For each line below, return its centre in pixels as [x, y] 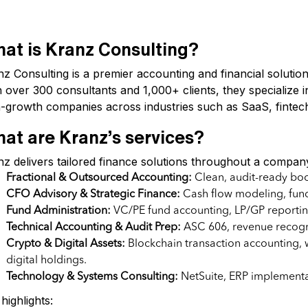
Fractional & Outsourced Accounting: [99, 178]
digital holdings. [47, 261]
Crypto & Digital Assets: [66, 244]
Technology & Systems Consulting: [92, 277]
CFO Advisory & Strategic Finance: [93, 195]
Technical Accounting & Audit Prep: [94, 228]
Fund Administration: [59, 211]
